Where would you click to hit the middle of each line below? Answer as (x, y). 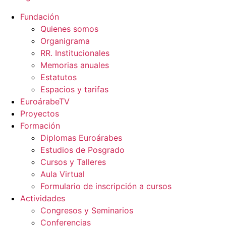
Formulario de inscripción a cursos (106, 186)
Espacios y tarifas (74, 89)
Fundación (40, 16)
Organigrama (65, 41)
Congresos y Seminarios (87, 210)
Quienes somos (69, 29)
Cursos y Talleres (73, 162)
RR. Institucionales (75, 53)
